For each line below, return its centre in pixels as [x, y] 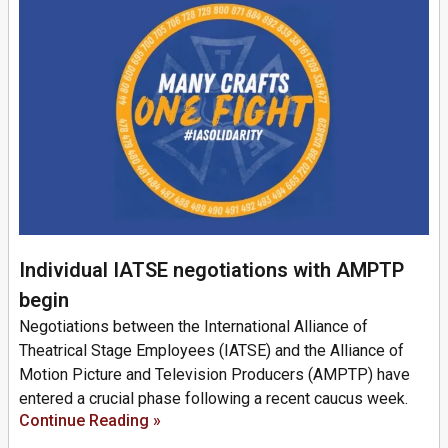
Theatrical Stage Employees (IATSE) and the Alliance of [211, 350]
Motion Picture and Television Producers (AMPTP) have [214, 374]
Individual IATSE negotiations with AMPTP [211, 269]
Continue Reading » [90, 420]
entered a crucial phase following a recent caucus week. [213, 398]
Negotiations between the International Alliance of [193, 326]
